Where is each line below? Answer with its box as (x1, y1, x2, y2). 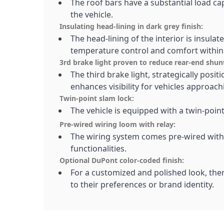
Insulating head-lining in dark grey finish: (59, 21, 203, 31)
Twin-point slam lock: (59, 93, 134, 103)
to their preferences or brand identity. (70, 179, 214, 190)
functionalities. (70, 143, 126, 154)
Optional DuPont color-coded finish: (59, 155, 184, 165)
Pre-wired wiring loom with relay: (59, 119, 175, 129)
